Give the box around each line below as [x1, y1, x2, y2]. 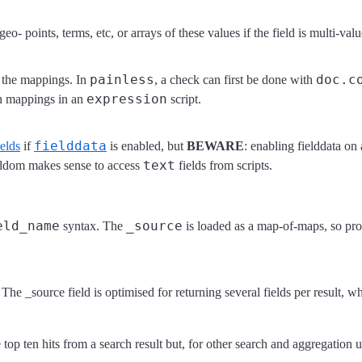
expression [86, 90, 167, 107]
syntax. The [60, 218, 126, 233]
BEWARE [187, 138, 244, 153]
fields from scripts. [175, 158, 272, 172]
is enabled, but [107, 138, 187, 153]
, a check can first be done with [154, 72, 316, 86]
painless [90, 71, 154, 87]
